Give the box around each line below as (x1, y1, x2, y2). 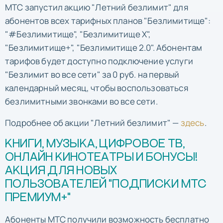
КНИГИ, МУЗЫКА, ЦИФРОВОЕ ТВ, (5, 138, 185, 150)
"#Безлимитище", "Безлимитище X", (5, 28, 151, 40)
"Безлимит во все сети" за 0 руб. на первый (5, 68, 180, 80)
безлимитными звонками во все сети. (5, 95, 158, 107)
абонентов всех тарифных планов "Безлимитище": (5, 14, 211, 26)
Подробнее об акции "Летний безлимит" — (5, 116, 181, 128)
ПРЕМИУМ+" (5, 192, 71, 204)
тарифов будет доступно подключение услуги (5, 55, 193, 67)
